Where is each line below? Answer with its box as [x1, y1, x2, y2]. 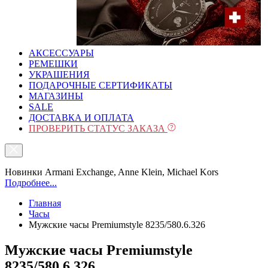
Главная [29, 198, 61, 208]
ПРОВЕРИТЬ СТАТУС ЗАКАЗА [29, 123, 167, 133]
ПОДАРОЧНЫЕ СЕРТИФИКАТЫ [29, 80, 172, 90]
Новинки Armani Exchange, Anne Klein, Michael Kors [5, 167, 218, 177]
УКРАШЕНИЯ [29, 69, 90, 80]
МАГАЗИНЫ [29, 91, 83, 101]
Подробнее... [5, 178, 57, 188]
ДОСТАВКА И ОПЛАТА [29, 112, 134, 123]
